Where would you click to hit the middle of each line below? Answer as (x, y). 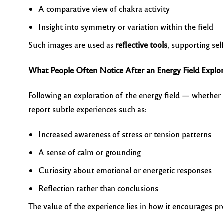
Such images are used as (72, 45)
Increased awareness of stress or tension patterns (125, 134)
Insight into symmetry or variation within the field (126, 27)
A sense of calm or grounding (90, 152)
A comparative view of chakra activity (104, 9)
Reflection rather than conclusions (98, 188)
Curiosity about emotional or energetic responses (125, 170)
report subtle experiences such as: (88, 109)
